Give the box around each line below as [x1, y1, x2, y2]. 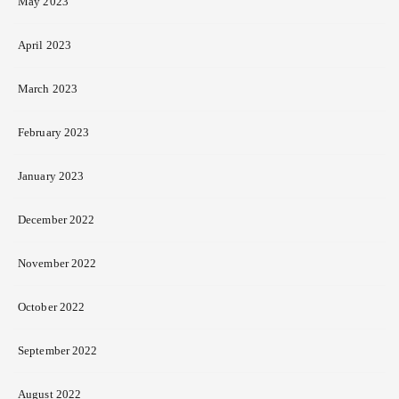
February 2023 [18, 125, 90, 139]
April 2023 [18, 37, 71, 52]
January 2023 [18, 168, 85, 183]
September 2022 [18, 343, 98, 357]
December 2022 [18, 212, 95, 226]
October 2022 [18, 299, 85, 313]
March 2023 [18, 81, 77, 95]
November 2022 [18, 256, 97, 270]
